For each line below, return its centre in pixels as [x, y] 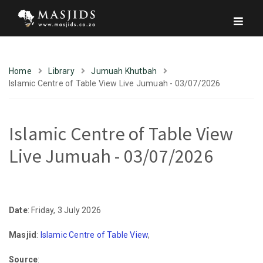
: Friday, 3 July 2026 [64, 210]
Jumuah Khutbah [124, 71]
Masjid [23, 235]
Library [61, 71]
